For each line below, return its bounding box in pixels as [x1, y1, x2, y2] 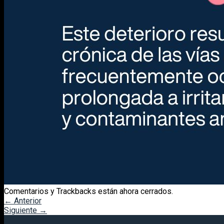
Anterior [12, 195, 41, 205]
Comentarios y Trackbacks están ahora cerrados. [4, 186, 173, 196]
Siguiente [4, 205, 39, 215]
